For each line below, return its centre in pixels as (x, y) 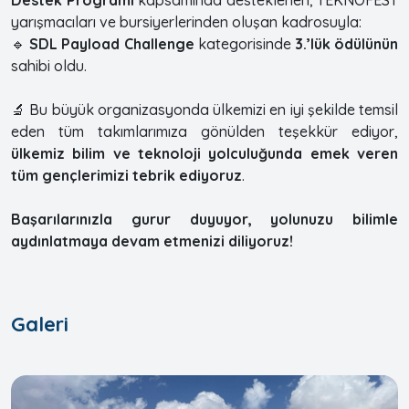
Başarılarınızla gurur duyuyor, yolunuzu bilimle (204, 219)
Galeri (40, 324)
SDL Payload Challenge (112, 43)
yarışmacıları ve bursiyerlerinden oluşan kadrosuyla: (186, 21)
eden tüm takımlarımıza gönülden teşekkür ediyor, (204, 131)
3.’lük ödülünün (346, 43)
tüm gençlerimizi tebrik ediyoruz (126, 175)
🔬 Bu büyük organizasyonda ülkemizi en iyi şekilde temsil (204, 109)
